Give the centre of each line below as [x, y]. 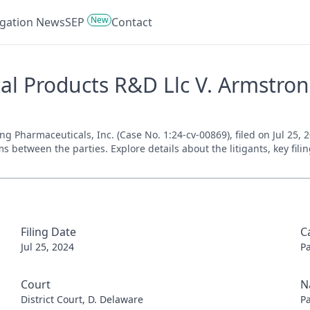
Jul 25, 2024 [47, 247]
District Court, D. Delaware [82, 299]
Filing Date [48, 232]
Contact [132, 22]
